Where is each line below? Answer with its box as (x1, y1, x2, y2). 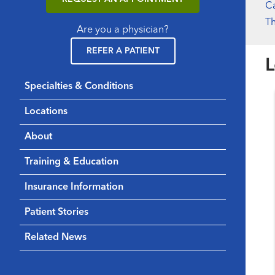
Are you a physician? (77, 25, 169, 35)
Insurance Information (25, 182, 123, 192)
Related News (25, 232, 87, 242)
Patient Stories (25, 207, 88, 217)
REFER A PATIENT (86, 46, 160, 55)
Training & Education (25, 157, 118, 167)
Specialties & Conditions (25, 81, 133, 91)
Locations (25, 106, 68, 117)
